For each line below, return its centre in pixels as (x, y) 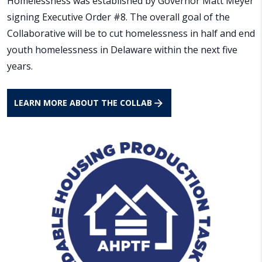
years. (20, 66)
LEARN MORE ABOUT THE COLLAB (83, 103)
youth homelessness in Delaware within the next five (122, 50)
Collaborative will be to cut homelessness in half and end (131, 34)
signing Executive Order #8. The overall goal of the (118, 17)
